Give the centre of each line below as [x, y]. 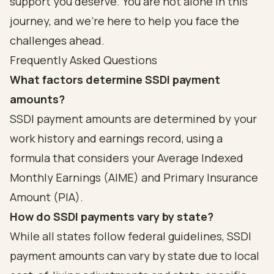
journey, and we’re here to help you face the [124, 21]
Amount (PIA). [46, 197]
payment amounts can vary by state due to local [135, 256]
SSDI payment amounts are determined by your [133, 119]
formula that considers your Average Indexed [127, 158]
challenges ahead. [57, 40]
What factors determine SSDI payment [115, 80]
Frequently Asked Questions [83, 60]
